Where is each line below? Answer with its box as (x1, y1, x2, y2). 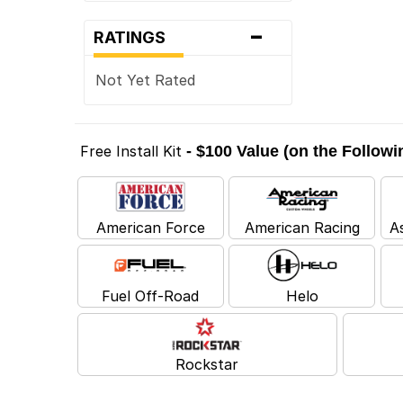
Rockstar (175, 354, 239, 373)
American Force (95, 218, 205, 237)
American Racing (244, 218, 360, 237)
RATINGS (94, 27, 177, 47)
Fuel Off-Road (102, 286, 200, 305)
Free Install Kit (80, 141, 183, 160)
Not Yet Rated (95, 70, 196, 89)
